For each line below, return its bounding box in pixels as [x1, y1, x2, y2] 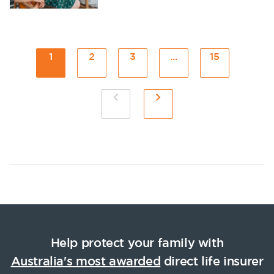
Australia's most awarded [10, 254, 161, 268]
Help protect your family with [50, 235, 224, 250]
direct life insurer [160, 254, 264, 268]
